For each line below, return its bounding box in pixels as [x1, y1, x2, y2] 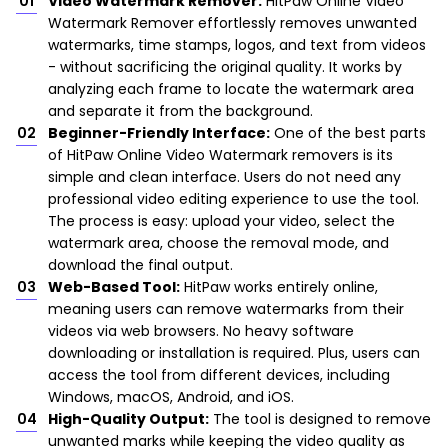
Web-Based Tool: [48, 277, 180, 298]
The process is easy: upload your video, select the [48, 211, 395, 232]
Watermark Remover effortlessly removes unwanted [48, 13, 417, 34]
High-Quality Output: [48, 409, 209, 430]
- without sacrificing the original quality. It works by [48, 57, 402, 78]
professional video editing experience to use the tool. [48, 189, 419, 210]
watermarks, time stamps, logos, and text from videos [48, 35, 426, 56]
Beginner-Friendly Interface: [48, 123, 270, 144]
